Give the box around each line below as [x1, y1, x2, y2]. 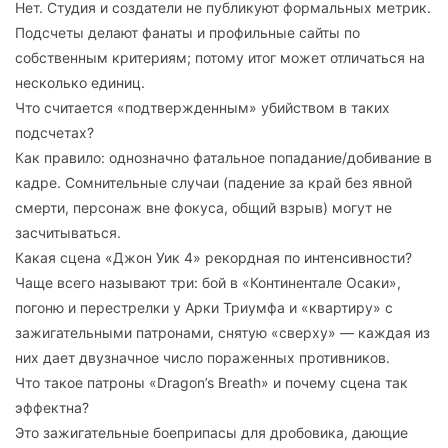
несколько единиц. [15, 74, 145, 92]
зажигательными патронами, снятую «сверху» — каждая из [15, 324, 430, 342]
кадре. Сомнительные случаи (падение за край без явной [15, 174, 412, 192]
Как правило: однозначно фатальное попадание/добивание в [15, 149, 432, 167]
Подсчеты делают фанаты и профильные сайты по [15, 24, 360, 42]
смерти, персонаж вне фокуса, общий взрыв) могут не [15, 199, 392, 217]
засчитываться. [15, 224, 121, 242]
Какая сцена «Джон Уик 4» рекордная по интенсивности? [15, 249, 412, 267]
